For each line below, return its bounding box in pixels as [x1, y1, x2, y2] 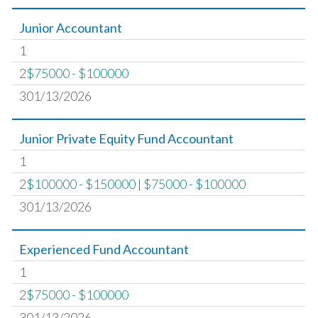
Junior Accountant [19, 20, 123, 35]
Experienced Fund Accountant [19, 241, 190, 257]
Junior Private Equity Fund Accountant [19, 131, 234, 146]
